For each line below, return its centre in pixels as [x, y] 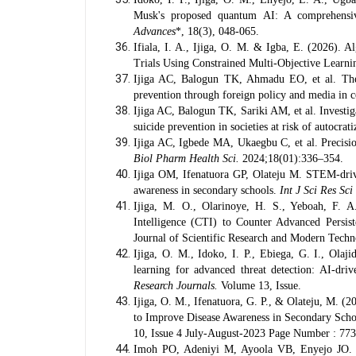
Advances [155, 31]
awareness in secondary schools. [207, 190]
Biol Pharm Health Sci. [186, 159]
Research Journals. [177, 286]
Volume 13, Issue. [261, 286]
